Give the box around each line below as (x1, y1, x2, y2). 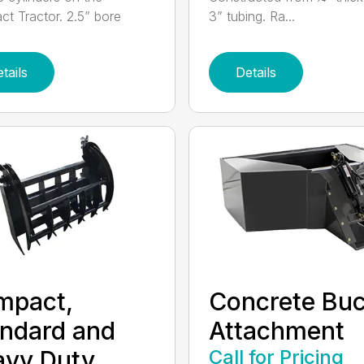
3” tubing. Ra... (208, 8, 295, 25)
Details (235, 64, 276, 81)
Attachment (208, 316, 344, 345)
